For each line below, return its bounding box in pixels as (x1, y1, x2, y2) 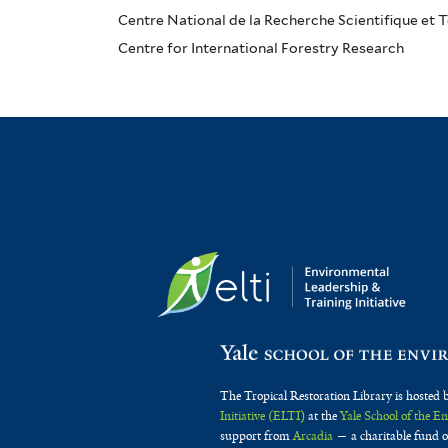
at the (305, 408, 341, 425)
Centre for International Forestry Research (117, 40, 404, 57)
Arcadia (293, 428, 334, 445)
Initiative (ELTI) (220, 408, 306, 425)
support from (220, 428, 294, 445)
